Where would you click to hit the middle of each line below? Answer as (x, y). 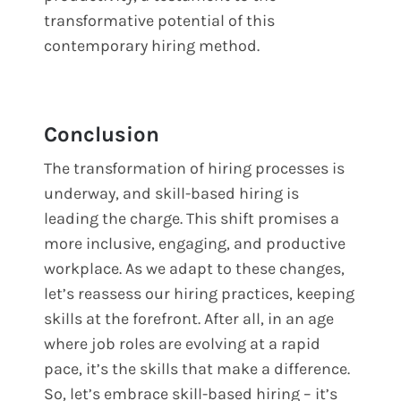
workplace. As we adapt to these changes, (195, 268)
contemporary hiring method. (152, 45)
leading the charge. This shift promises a (192, 218)
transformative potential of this (160, 20)
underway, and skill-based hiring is (172, 193)
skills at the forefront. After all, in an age (189, 318)
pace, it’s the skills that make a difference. (197, 368)
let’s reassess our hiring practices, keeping (200, 293)
